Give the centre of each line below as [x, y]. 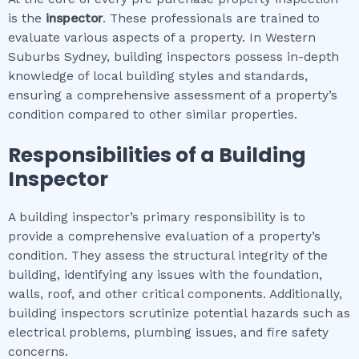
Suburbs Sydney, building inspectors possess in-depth [173, 56]
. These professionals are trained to [211, 18]
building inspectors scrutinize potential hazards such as [179, 314]
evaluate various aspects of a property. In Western [162, 37]
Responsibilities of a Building [157, 155]
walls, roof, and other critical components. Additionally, [175, 294]
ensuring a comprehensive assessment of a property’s [173, 95]
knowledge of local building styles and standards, [158, 76]
